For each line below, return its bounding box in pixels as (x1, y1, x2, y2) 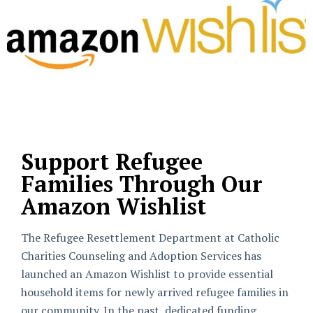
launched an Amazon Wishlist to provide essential (21, 266, 273, 282)
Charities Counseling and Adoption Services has (21, 248, 261, 263)
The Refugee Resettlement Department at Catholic (21, 230, 279, 245)
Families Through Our (21, 169, 263, 198)
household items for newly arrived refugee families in (21, 284, 289, 300)
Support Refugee (21, 147, 203, 176)
